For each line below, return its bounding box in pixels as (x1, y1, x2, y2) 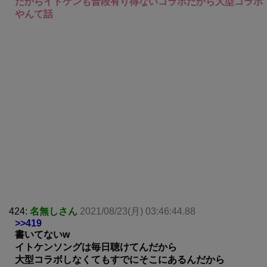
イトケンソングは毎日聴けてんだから (15, 241, 177, 252)
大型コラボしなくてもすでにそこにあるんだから (15, 254, 225, 265)
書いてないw (15, 229, 70, 240)
